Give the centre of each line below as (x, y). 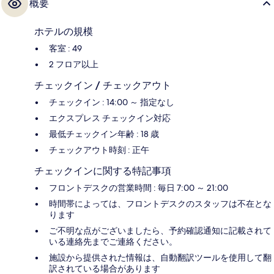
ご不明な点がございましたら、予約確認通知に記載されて (160, 231)
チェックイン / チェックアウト (103, 86)
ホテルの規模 (64, 32)
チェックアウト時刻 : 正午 (99, 150)
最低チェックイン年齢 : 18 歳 (104, 134)
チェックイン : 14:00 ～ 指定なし (112, 102)
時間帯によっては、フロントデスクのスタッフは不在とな (160, 204)
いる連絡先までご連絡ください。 (113, 242)
